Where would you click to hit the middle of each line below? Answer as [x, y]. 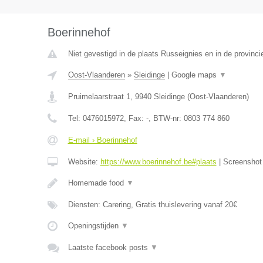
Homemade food [97, 183]
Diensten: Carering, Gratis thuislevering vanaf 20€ [152, 205]
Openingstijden [94, 226]
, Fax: [135, 118]
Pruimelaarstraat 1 [99, 97]
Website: [84, 162]
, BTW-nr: [166, 118]
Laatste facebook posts [109, 247]
